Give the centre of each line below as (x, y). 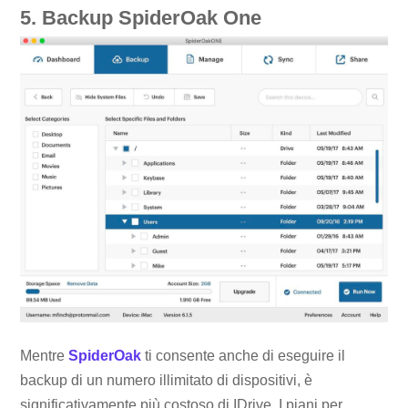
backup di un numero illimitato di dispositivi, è (167, 380)
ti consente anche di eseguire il (244, 355)
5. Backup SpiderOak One (141, 18)
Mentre (45, 355)
